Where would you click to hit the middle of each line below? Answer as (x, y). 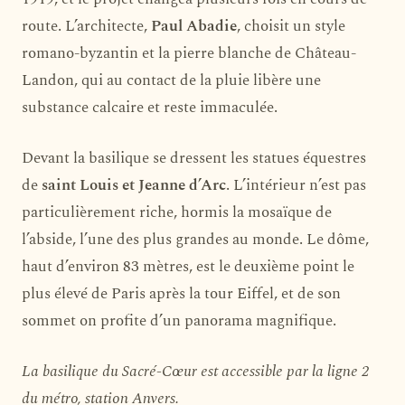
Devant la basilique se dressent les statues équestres (194, 158)
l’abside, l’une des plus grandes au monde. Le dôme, (195, 239)
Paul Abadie (194, 26)
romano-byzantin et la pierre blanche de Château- (189, 53)
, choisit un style (291, 26)
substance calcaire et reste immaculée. (150, 107)
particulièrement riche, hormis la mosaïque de (177, 212)
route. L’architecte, (86, 26)
